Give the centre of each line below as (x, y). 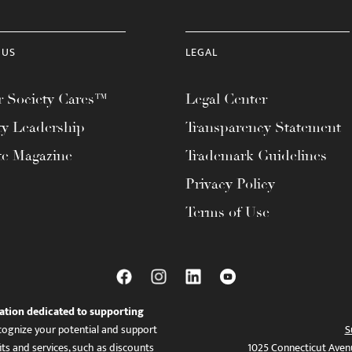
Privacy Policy (230, 184)
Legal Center (226, 99)
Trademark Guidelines (256, 156)
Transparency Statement (263, 127)
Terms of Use (227, 212)
